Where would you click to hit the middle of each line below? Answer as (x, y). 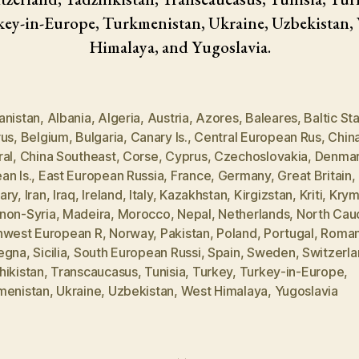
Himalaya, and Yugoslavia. (179, 46)
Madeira (87, 214)
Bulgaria (100, 137)
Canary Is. (159, 137)
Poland (237, 233)
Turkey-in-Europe (292, 271)
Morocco (144, 214)
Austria (168, 117)
